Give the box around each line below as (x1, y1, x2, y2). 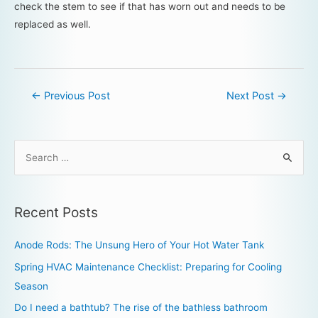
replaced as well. (14, 18, 91, 30)
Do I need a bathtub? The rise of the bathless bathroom (14, 302, 268, 314)
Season (14, 280, 48, 292)
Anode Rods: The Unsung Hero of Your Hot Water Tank (14, 239, 264, 251)
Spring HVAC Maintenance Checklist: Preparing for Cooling (14, 261, 282, 273)
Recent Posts (14, 204, 98, 221)
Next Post (226, 89, 278, 102)
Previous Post (40, 89, 110, 102)
